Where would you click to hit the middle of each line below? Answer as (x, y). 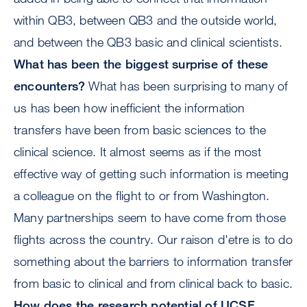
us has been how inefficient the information (130, 108)
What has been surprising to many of (187, 86)
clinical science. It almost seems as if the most (138, 152)
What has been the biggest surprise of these (141, 64)
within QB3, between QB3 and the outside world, (146, 20)
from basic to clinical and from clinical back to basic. (153, 283)
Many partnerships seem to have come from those (150, 218)
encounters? (50, 86)
